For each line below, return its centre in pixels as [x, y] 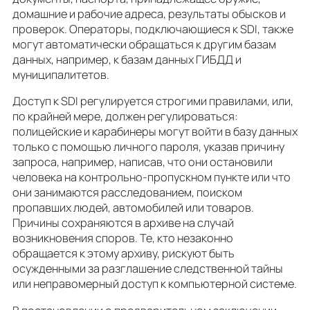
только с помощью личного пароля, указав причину [148, 147]
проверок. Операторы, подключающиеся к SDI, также [153, 29]
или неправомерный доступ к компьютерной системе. [155, 284]
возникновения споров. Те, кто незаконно [123, 238]
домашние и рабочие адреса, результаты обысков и [149, 14]
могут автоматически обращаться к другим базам [144, 45]
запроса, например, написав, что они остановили [143, 162]
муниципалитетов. [61, 75]
